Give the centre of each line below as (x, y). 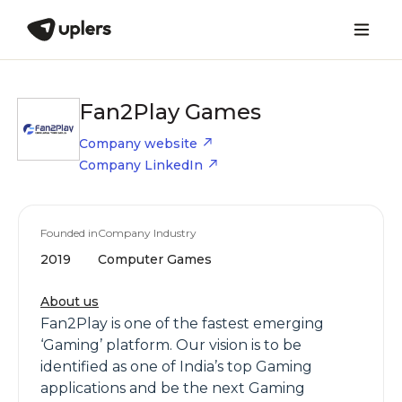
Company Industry (147, 233)
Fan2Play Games (170, 112)
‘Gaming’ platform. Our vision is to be (171, 345)
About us (70, 301)
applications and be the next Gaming (173, 388)
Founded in (69, 233)
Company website (138, 144)
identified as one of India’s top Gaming (176, 367)
